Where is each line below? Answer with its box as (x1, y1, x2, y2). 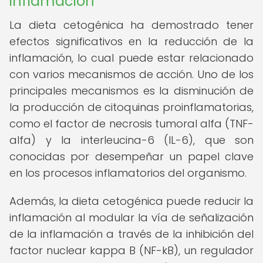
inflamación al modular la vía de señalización (9, 210, 254, 225)
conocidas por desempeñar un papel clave (9, 149, 254, 164)
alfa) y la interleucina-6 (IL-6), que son (9, 133, 254, 147)
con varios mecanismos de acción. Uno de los (9, 67, 254, 82)
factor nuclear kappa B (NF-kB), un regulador (9, 243, 254, 258)
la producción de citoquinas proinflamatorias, (9, 100, 254, 114)
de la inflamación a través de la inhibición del (9, 227, 254, 241)
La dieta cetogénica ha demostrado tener (9, 18, 254, 32)
